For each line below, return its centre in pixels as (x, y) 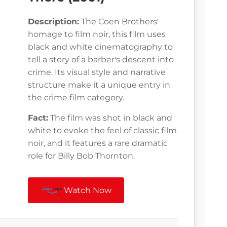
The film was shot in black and (110, 118)
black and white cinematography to (100, 47)
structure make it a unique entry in (99, 85)
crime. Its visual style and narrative (97, 72)
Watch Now (88, 191)
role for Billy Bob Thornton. (81, 156)
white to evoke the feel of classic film (102, 131)
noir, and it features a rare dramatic (98, 143)
